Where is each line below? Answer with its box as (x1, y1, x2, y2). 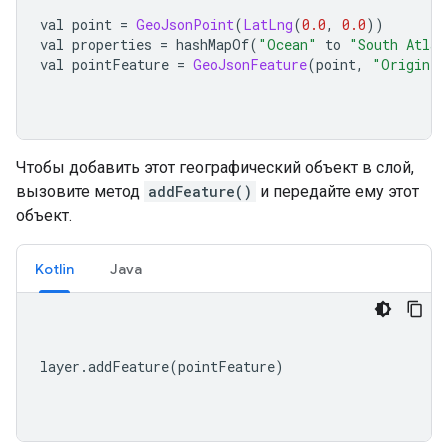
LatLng (243, 15, 293, 34)
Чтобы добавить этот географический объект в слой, (16, 158, 414, 177)
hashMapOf (168, 35, 249, 54)
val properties (40, 35, 160, 54)
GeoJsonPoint (136, 15, 234, 34)
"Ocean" (258, 35, 317, 54)
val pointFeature (40, 55, 177, 74)
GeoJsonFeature (193, 55, 307, 74)
